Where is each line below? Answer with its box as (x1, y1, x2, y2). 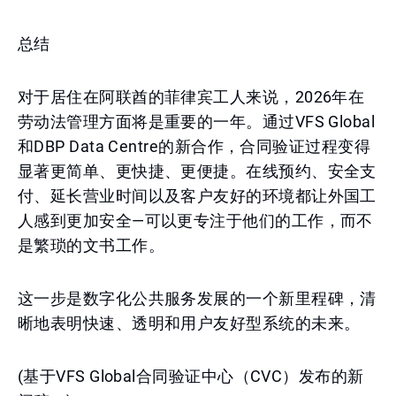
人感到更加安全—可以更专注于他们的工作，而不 (18, 211, 373, 230)
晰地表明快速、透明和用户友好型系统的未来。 (18, 314, 361, 332)
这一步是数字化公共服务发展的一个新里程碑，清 (18, 289, 377, 308)
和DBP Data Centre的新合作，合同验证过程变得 (18, 137, 371, 156)
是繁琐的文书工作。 (18, 236, 165, 255)
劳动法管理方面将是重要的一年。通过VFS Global (18, 112, 376, 131)
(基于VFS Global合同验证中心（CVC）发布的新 (18, 367, 364, 385)
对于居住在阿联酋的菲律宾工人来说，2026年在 (18, 88, 365, 106)
